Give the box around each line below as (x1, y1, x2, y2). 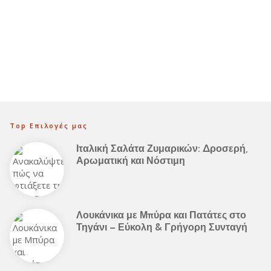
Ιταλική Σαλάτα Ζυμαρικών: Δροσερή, (76, 142, 248, 154)
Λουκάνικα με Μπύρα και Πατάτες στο (76, 209, 246, 221)
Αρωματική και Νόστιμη (76, 154, 185, 166)
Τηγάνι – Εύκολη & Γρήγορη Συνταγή (76, 221, 247, 233)
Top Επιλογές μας (10, 121, 88, 130)
